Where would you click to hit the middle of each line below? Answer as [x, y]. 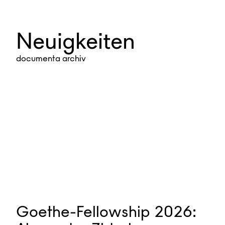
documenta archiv [51, 58]
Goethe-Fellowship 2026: [106, 212]
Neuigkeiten [76, 40]
